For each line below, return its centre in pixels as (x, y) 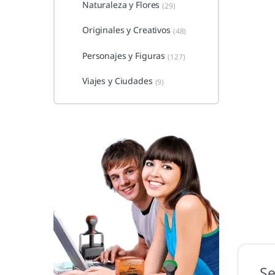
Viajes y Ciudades (117, 81)
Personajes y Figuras (124, 55)
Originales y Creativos (126, 30)
